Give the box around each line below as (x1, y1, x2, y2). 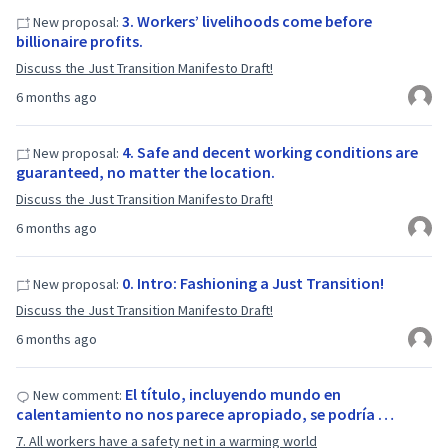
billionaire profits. (16, 31, 143, 51)
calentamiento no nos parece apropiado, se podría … (16, 404, 394, 424)
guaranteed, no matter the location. (16, 162, 275, 182)
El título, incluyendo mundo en (125, 384, 341, 404)
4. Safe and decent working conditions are (122, 142, 418, 162)
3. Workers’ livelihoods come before (122, 11, 372, 31)
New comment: (30, 386, 122, 404)
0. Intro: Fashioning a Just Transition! (122, 273, 384, 293)
